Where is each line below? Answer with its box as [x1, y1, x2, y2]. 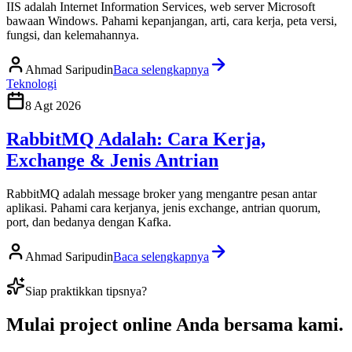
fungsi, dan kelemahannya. [6, 28, 139, 42]
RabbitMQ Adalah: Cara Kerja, [6, 129, 266, 150]
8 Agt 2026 [25, 99, 81, 113]
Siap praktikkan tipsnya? [25, 284, 147, 299]
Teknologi [6, 77, 57, 91]
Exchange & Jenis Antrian [6, 150, 218, 171]
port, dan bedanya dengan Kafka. [6, 215, 171, 229]
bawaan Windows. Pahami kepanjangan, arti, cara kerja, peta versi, [6, 14, 337, 28]
